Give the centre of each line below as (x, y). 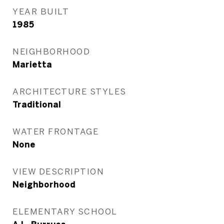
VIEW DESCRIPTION (58, 171)
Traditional (37, 104)
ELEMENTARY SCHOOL (65, 211)
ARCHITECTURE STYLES (69, 91)
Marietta (32, 64)
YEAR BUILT (41, 11)
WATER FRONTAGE (55, 131)
